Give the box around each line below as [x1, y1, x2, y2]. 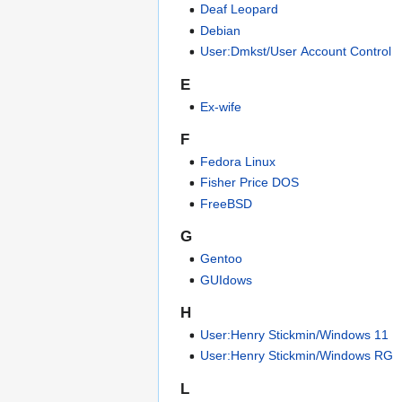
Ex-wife [200, 99, 242, 114]
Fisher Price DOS [200, 175, 300, 190]
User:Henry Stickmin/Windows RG [200, 348, 394, 363]
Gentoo [200, 251, 243, 267]
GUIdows [200, 272, 253, 287]
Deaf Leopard [200, 2, 279, 17]
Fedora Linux [200, 154, 276, 169]
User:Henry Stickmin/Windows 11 [200, 328, 389, 343]
